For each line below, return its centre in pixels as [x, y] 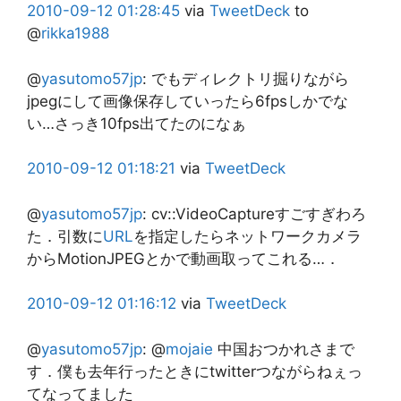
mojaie [189, 349]
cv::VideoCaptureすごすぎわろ [259, 213]
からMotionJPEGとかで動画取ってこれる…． [183, 258]
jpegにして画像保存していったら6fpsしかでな [188, 101]
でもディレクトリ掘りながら [250, 78]
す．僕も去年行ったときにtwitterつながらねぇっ [195, 371]
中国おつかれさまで [284, 349]
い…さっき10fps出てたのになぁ [137, 123]
